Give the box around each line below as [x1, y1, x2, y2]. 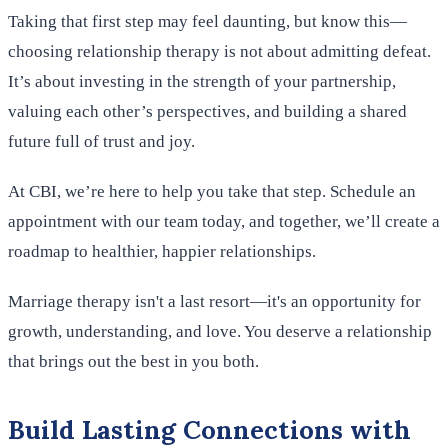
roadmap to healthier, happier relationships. [8, 242, 316, 262]
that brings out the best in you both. [8, 352, 259, 372]
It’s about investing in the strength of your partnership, [8, 72, 396, 92]
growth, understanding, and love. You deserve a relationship [8, 322, 432, 342]
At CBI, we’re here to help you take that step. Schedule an [8, 182, 416, 202]
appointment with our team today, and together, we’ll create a [8, 212, 440, 232]
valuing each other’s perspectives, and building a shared [8, 102, 407, 122]
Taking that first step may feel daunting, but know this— [8, 12, 407, 32]
